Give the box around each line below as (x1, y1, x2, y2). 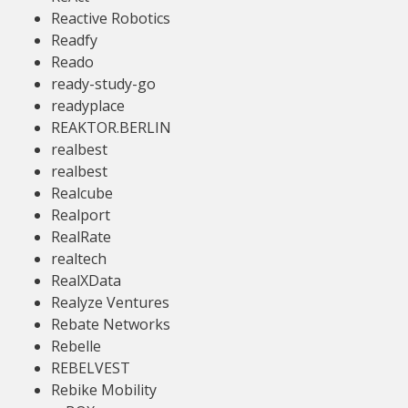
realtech (51, 249, 107, 269)
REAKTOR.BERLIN (51, 117, 171, 138)
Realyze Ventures (51, 292, 169, 312)
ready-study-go (51, 74, 156, 94)
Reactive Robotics (51, 8, 170, 28)
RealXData (51, 270, 121, 291)
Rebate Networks (51, 314, 170, 334)
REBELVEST (51, 358, 130, 378)
